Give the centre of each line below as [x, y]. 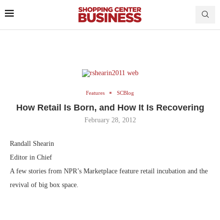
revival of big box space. [44, 185]
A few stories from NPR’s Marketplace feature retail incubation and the [109, 171]
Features [95, 93]
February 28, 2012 [110, 120]
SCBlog [125, 93]
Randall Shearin [32, 143]
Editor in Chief [31, 157]
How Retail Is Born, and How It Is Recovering [110, 107]
